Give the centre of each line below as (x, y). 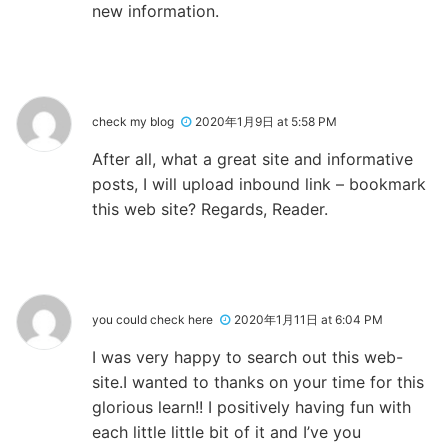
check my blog (133, 121)
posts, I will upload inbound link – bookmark (259, 183)
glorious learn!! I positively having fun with (251, 406)
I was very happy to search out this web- (247, 356)
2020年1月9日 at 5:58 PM (266, 121)
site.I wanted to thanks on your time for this (258, 381)
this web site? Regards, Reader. (210, 208)
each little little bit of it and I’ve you (226, 431)
